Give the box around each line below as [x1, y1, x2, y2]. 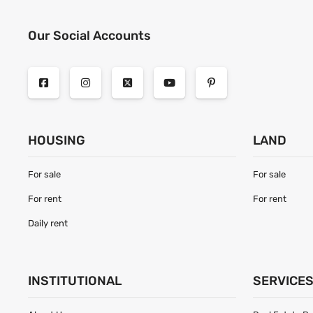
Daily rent [28, 217, 68, 228]
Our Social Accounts [28, 28, 152, 44]
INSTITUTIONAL [28, 273, 122, 289]
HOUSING [28, 133, 86, 149]
